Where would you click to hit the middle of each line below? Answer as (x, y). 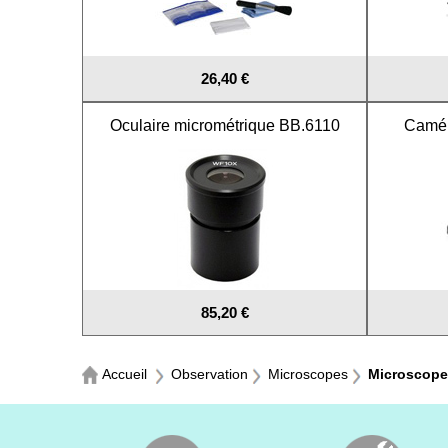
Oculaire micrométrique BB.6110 (224, 125)
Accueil (124, 374)
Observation (209, 374)
